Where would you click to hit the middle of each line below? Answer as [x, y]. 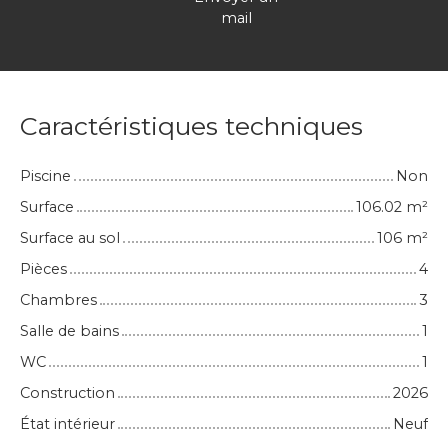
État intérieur [67, 424]
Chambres [58, 300]
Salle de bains [69, 331]
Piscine [45, 176]
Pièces [43, 269]
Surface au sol [70, 238]
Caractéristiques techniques [191, 126]
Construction [67, 393]
